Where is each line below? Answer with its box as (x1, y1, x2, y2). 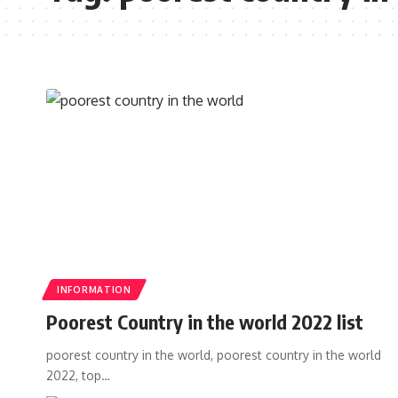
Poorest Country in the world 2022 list (46, 308, 363, 334)
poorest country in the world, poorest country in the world (46, 346, 381, 362)
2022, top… (46, 367, 110, 383)
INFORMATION (57, 283, 131, 295)
